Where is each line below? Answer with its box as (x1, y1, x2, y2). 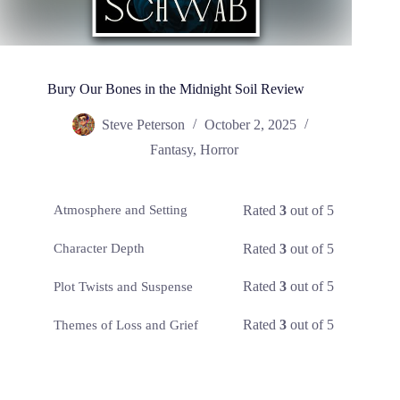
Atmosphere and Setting (54, 203, 187, 218)
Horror (199, 141, 238, 157)
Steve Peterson (101, 117, 185, 133)
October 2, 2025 (204, 117, 296, 133)
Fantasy (149, 141, 193, 157)
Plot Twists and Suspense (54, 279, 193, 294)
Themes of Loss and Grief (54, 317, 198, 332)
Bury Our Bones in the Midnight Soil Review (47, 81, 305, 96)
